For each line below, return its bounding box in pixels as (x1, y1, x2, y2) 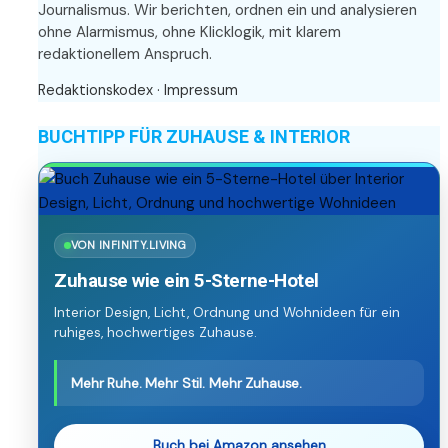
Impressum (164, 81, 238, 100)
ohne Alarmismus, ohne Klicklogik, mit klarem (38, 22, 341, 43)
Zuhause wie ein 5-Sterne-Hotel (54, 269, 319, 293)
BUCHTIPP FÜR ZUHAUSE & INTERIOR (38, 126, 350, 148)
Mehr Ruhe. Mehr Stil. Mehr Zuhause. (71, 374, 303, 393)
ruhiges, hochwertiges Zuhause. (54, 324, 257, 342)
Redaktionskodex (38, 81, 153, 100)
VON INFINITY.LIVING (71, 238, 187, 253)
